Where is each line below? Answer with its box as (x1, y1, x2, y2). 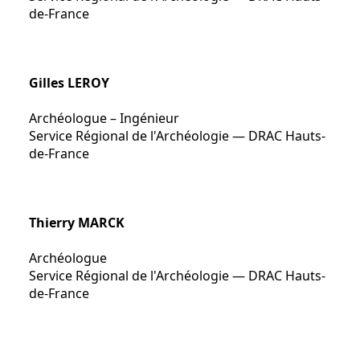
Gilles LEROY (29, 74, 109, 92)
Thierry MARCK (29, 214, 125, 231)
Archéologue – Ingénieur (29, 109, 179, 127)
